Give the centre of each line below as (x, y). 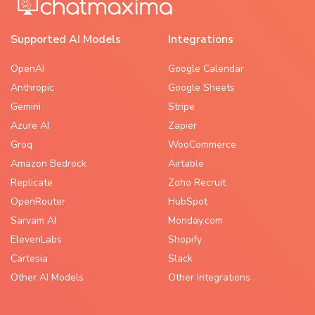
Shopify (185, 239)
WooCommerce (202, 144)
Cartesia (29, 258)
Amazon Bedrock (49, 163)
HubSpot (188, 201)
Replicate (32, 182)
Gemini (26, 107)
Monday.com (195, 220)
